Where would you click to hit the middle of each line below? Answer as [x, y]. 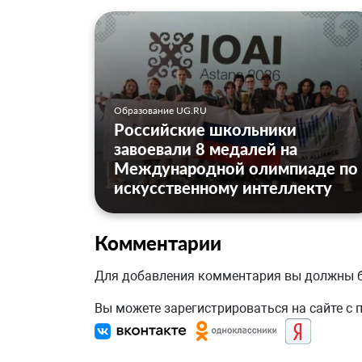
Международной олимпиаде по [236, 168]
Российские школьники [205, 130]
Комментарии [158, 243]
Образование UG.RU [160, 111]
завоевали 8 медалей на [206, 149]
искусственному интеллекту [223, 188]
